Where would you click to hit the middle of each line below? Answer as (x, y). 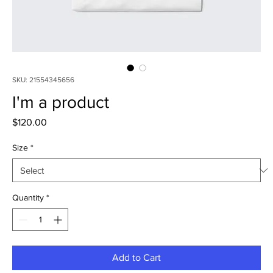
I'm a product (61, 102)
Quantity (28, 197)
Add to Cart (136, 257)
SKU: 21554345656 (43, 80)
